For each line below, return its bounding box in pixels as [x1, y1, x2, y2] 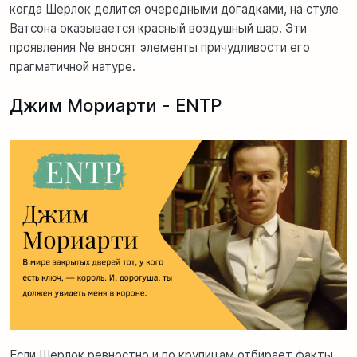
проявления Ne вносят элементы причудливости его [10, 39, 310, 55]
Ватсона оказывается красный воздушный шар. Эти [10, 20, 307, 36]
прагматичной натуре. [10, 58, 135, 74]
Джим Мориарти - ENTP [10, 94, 222, 116]
